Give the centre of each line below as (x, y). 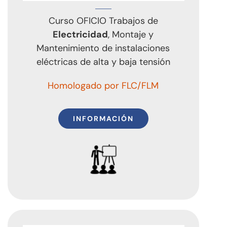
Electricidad (81, 34)
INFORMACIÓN (103, 118)
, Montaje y (131, 34)
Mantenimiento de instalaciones (103, 48)
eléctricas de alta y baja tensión (103, 62)
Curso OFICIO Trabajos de (103, 21)
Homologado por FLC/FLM (103, 85)
